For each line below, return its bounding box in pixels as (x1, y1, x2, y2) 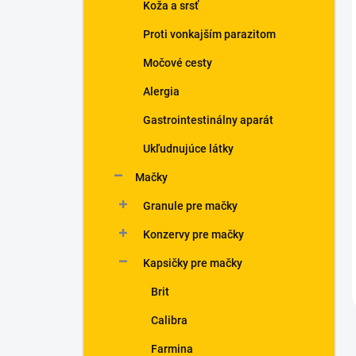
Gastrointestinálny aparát (143, 114, 273, 126)
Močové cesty (143, 56, 212, 69)
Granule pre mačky (143, 199, 238, 212)
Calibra (151, 314, 188, 327)
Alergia (143, 85, 180, 98)
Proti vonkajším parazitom (143, 28, 276, 41)
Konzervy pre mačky (143, 228, 244, 241)
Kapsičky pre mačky (143, 257, 242, 269)
